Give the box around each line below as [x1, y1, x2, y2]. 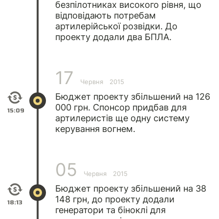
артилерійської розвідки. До [55, 21, 177, 31]
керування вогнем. [55, 123, 135, 134]
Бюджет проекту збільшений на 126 [55, 91, 210, 102]
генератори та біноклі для [55, 204, 166, 215]
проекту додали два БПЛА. [55, 31, 172, 42]
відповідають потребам [55, 10, 156, 21]
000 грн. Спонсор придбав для [55, 102, 187, 112]
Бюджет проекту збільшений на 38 [55, 183, 206, 194]
